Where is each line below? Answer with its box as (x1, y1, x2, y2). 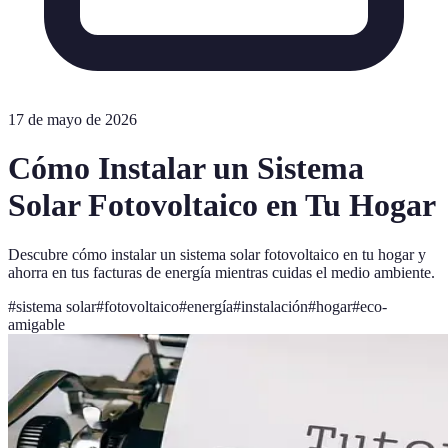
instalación (241, 297, 308, 315)
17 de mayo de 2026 (8, 111, 137, 128)
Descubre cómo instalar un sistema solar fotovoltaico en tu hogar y (8, 245, 426, 263)
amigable (8, 315, 65, 333)
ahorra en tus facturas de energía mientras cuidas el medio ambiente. (8, 263, 435, 281)
